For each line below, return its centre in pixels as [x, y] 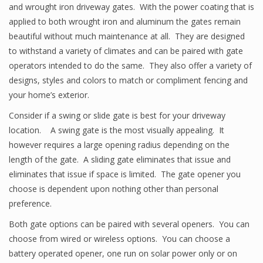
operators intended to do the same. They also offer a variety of [130, 65]
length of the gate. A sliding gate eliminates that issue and [120, 159]
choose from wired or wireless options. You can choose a [119, 239]
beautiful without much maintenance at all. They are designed [127, 36]
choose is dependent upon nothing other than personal [114, 189]
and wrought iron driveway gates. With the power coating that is [131, 7]
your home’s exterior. [49, 95]
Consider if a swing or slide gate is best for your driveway [117, 115]
